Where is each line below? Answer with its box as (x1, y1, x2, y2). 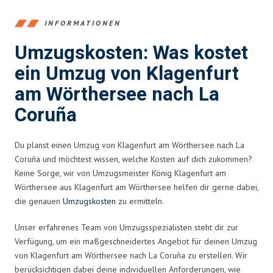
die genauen (15, 195, 63, 207)
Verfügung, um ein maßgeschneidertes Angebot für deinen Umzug (15, 235, 257, 247)
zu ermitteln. (116, 195, 164, 207)
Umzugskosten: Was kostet (15, 39, 248, 67)
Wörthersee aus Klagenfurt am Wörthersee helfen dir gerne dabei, (15, 181, 258, 193)
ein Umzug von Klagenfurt (15, 60, 239, 88)
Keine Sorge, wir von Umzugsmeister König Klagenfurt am (15, 167, 226, 179)
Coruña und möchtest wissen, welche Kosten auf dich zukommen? (15, 153, 252, 165)
